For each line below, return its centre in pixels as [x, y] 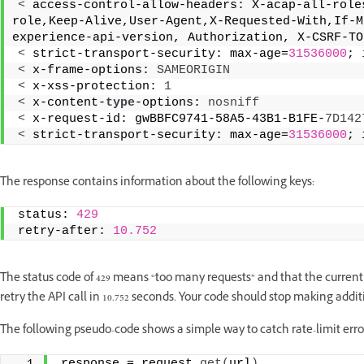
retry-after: [65, 231]
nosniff [234, 102]
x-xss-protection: [95, 86]
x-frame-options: [91, 70]
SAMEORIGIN [193, 70]
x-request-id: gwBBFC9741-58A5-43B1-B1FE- [175, 119]
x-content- [65, 102]
